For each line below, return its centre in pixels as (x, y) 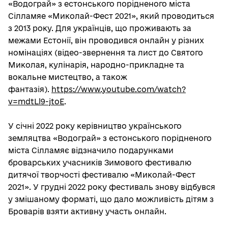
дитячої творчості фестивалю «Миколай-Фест (102, 175)
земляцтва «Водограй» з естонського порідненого (110, 138)
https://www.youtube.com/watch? (119, 89)
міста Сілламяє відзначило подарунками (91, 150)
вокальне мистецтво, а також (68, 77)
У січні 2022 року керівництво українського (95, 126)
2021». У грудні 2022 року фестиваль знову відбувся (112, 187)
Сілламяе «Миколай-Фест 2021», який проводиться (111, 16)
